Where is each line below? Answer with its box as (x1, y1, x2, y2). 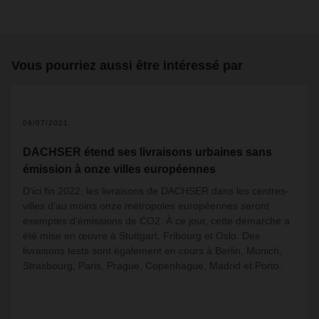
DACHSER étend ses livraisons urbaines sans (23, 145, 272, 158)
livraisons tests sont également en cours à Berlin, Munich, (23, 244, 282, 256)
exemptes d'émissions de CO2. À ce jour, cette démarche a (23, 214, 290, 226)
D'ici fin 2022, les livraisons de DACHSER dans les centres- (23, 184, 289, 197)
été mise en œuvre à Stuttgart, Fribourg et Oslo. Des (23, 229, 260, 241)
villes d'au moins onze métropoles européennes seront (23, 199, 269, 211)
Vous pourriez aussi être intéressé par (11, 58, 243, 73)
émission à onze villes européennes (23, 162, 216, 175)
